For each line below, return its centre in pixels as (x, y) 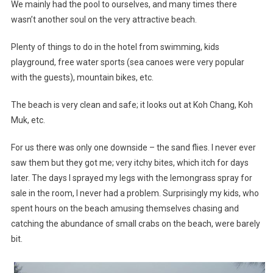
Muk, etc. (28, 120)
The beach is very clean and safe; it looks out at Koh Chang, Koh (132, 105)
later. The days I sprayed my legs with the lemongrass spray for (131, 178)
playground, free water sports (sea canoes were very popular (127, 62)
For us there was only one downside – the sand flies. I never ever (133, 147)
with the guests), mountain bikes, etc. (82, 77)
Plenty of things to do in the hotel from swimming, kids (115, 47)
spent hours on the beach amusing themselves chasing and (125, 208)
